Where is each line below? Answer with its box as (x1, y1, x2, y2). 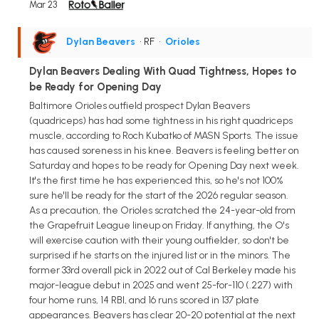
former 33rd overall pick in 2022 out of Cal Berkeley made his (29, 263, 296, 276)
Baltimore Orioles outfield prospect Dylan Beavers (29, 99, 250, 112)
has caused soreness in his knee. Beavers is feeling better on (29, 144, 299, 157)
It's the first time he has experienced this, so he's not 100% (29, 174, 283, 187)
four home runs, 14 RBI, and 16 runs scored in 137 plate (29, 293, 259, 306)
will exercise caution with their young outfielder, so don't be (29, 234, 289, 246)
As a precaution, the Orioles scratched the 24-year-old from (29, 204, 296, 216)
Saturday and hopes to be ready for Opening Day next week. (29, 159, 299, 172)
